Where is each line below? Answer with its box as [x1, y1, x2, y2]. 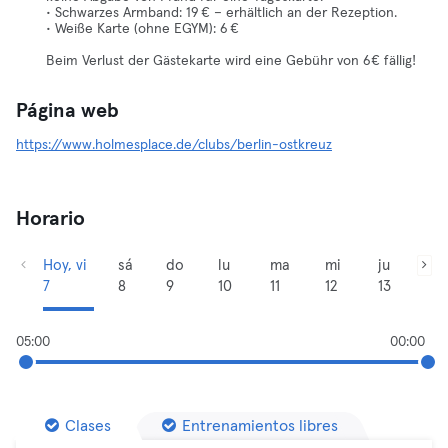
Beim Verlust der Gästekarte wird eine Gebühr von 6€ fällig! [46, 54, 416, 68]
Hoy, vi [43, 258, 88, 273]
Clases [65, 418, 111, 434]
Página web [16, 101, 119, 121]
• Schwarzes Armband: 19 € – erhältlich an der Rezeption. [46, 6, 397, 20]
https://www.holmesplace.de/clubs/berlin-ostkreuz [16, 138, 332, 152]
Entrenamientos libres [182, 418, 338, 434]
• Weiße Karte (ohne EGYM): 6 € [46, 22, 239, 36]
